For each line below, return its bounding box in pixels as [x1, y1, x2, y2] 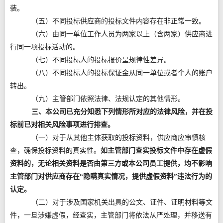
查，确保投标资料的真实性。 [10, 147, 101, 154]
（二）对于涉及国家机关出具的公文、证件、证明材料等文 [31, 199, 213, 206]
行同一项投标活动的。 [10, 43, 80, 51]
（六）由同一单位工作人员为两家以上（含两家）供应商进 [31, 30, 213, 38]
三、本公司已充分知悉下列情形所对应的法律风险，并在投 [31, 108, 213, 115]
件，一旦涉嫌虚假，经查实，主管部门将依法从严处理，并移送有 [10, 212, 212, 219]
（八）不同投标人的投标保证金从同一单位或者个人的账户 [31, 69, 213, 77]
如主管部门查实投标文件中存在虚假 [101, 147, 212, 154]
